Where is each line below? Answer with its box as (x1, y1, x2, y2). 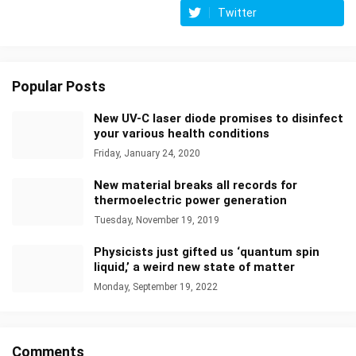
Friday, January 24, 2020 (94, 147, 200, 159)
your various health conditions (94, 126, 269, 141)
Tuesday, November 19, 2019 (94, 214, 219, 226)
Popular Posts (12, 77, 106, 95)
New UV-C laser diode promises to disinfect (94, 110, 343, 126)
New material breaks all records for (94, 177, 297, 192)
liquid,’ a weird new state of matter (94, 259, 295, 274)
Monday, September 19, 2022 (94, 281, 218, 292)
